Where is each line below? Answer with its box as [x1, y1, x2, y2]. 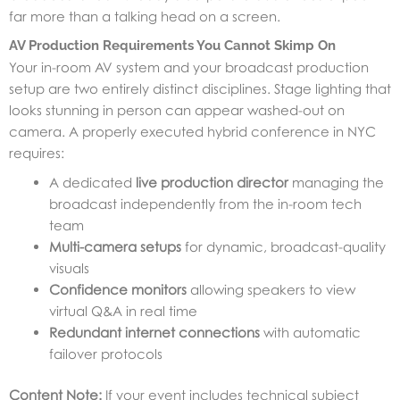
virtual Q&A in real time [49, 302, 197, 319]
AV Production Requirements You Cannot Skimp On [9, 37, 336, 54]
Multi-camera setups [49, 237, 181, 254]
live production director [136, 173, 288, 190]
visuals [49, 259, 89, 276]
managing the [288, 173, 384, 190]
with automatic [260, 323, 361, 340]
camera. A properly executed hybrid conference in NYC [9, 122, 376, 139]
